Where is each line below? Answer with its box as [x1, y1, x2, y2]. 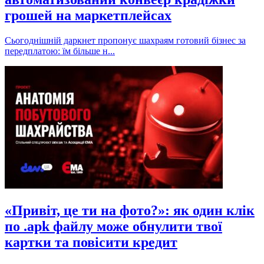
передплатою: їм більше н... [5, 46, 115, 57]
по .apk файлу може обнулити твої [5, 219, 222, 235]
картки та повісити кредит [5, 235, 177, 250]
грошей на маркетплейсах [5, 8, 171, 24]
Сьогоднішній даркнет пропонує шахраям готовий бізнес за [5, 35, 246, 46]
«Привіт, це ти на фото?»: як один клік [5, 203, 255, 219]
